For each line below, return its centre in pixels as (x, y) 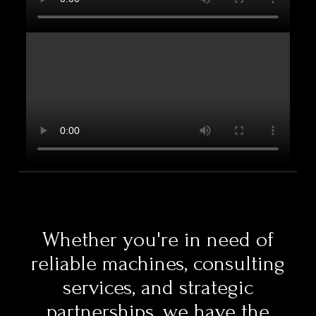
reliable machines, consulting (158, 264)
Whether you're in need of (158, 240)
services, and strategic (158, 288)
